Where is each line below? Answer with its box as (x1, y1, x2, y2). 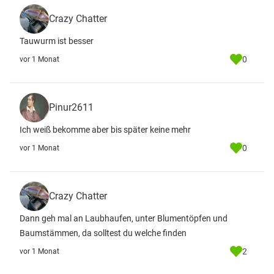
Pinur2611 (49, 102, 94, 113)
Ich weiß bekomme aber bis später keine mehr (20, 125, 191, 135)
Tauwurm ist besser (20, 36, 94, 46)
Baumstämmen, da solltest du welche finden (20, 228, 187, 238)
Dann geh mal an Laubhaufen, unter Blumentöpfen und (20, 213, 228, 223)
